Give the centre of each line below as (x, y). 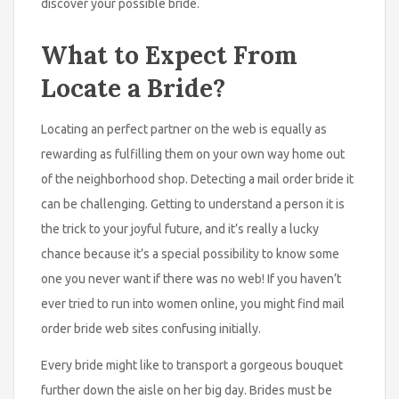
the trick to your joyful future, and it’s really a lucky (180, 228)
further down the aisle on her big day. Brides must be (187, 390)
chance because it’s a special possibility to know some (190, 253)
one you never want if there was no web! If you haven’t (191, 278)
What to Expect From (169, 55)
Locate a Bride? (133, 88)
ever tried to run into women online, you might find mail (193, 303)
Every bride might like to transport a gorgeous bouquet (192, 365)
